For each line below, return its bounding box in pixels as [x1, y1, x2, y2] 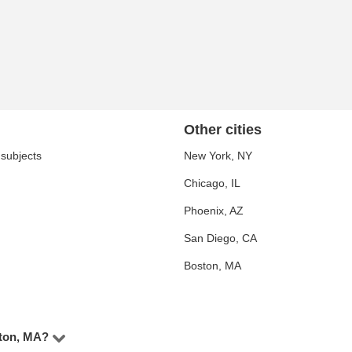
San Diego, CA [184, 232, 257, 244]
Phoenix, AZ [184, 204, 244, 217]
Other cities [184, 122, 262, 137]
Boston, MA [184, 259, 241, 272]
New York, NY [184, 149, 252, 162]
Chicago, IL [184, 177, 240, 189]
